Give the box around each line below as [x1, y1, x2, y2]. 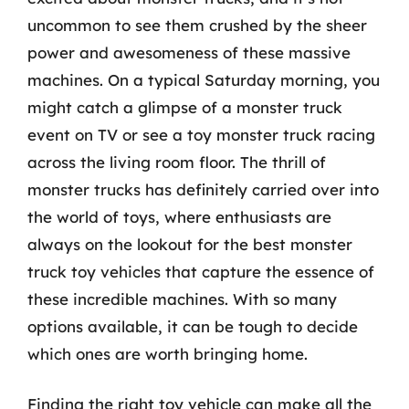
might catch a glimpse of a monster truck [27, 97, 342, 117]
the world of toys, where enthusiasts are [27, 206, 331, 226]
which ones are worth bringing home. [27, 343, 308, 363]
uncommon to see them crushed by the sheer [27, 15, 367, 35]
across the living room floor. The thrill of [27, 152, 326, 172]
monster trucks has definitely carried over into [27, 179, 379, 199]
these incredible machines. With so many [27, 288, 337, 309]
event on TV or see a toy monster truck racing [27, 124, 375, 144]
